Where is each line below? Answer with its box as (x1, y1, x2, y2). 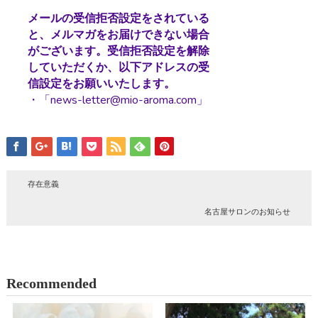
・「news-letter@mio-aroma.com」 (27, 92, 208, 109)
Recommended (6, 275, 97, 292)
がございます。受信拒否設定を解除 (27, 43, 209, 60)
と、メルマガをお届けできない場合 (27, 27, 209, 43)
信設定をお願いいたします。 (27, 76, 175, 92)
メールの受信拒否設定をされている (27, 11, 209, 27)
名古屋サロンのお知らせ (204, 207, 290, 216)
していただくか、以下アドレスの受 (27, 60, 209, 76)
